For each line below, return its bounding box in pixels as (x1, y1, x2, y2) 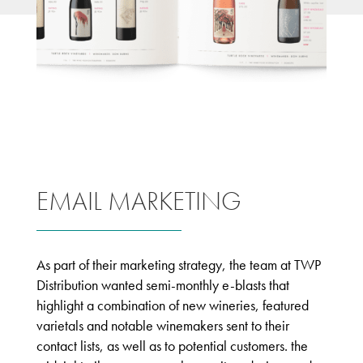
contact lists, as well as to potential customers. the (36, 336, 308, 355)
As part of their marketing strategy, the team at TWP (36, 255, 321, 274)
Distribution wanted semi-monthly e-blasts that (36, 275, 289, 294)
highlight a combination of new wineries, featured (36, 296, 309, 314)
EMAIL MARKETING (36, 185, 241, 218)
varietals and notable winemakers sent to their (36, 316, 289, 335)
